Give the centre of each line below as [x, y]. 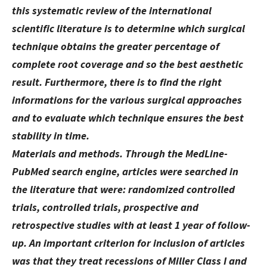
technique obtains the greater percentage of [116, 46]
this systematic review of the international [112, 11]
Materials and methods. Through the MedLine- [120, 154]
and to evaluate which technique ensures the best [128, 118]
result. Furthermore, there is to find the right [117, 82]
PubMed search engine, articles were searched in [125, 172]
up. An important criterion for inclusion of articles [128, 243]
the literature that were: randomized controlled [123, 190]
